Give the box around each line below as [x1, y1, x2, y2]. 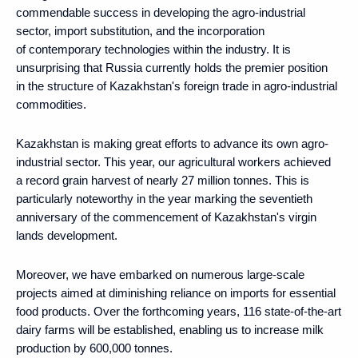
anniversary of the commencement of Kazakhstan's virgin [16, 209, 316, 224]
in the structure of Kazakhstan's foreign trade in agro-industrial [16, 78, 337, 93]
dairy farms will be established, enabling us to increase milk [16, 322, 324, 336]
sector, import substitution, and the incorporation [16, 23, 265, 38]
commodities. [16, 97, 86, 111]
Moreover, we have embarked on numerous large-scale [16, 267, 304, 281]
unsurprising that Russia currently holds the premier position [16, 60, 328, 74]
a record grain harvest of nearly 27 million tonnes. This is [16, 173, 309, 187]
